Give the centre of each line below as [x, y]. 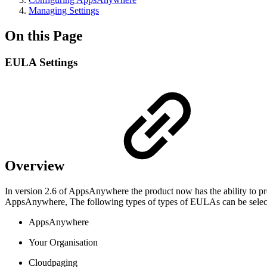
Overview [36, 165]
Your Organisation [64, 242]
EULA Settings [41, 62]
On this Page [44, 35]
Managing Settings [64, 10]
